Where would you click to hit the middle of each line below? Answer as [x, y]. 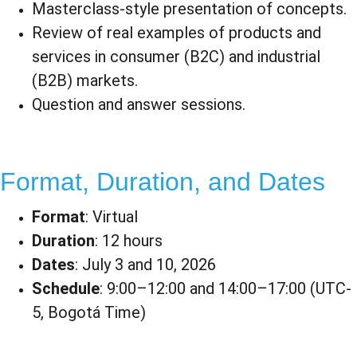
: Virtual [112, 217]
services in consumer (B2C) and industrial [178, 57]
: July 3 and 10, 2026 [145, 265]
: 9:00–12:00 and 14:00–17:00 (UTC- [226, 288]
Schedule [66, 288]
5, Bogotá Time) [89, 312]
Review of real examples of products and [178, 33]
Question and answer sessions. [139, 104]
